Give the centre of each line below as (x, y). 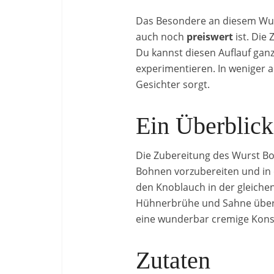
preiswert (210, 37)
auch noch (161, 37)
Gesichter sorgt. (173, 84)
